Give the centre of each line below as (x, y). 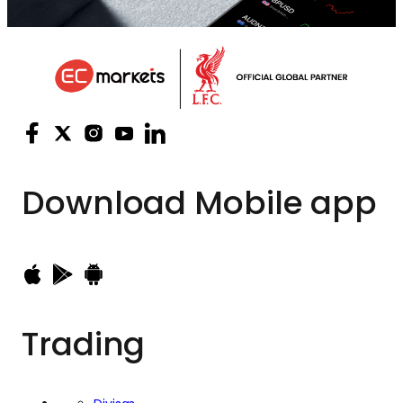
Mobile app (282, 203)
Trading (84, 345)
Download (104, 203)
